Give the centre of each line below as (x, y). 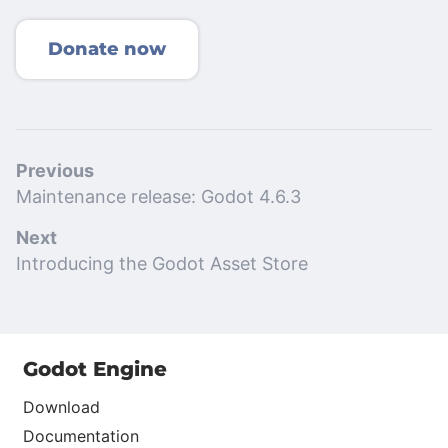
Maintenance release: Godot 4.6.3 (158, 196)
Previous (55, 170)
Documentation (81, 435)
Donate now (107, 48)
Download (61, 406)
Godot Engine (95, 368)
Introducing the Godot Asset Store (162, 263)
